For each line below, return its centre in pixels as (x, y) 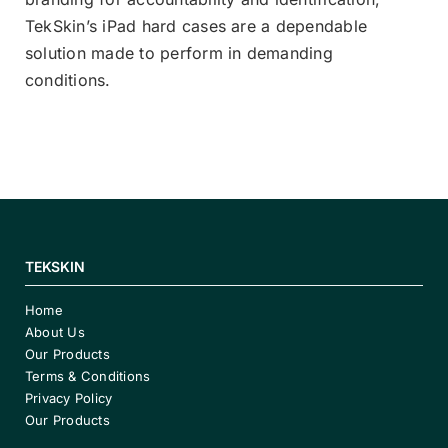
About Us (54, 331)
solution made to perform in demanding (179, 52)
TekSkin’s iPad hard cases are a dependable (196, 25)
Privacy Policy (70, 397)
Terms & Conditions (87, 375)
